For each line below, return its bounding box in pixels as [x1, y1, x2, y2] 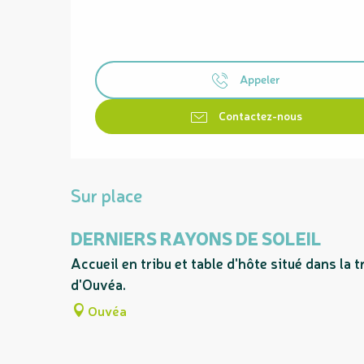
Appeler [240, 70, 280, 86]
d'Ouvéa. [71, 275, 126, 294]
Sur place [71, 183, 142, 207]
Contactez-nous [218, 106, 302, 123]
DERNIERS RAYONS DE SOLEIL [71, 225, 322, 250]
